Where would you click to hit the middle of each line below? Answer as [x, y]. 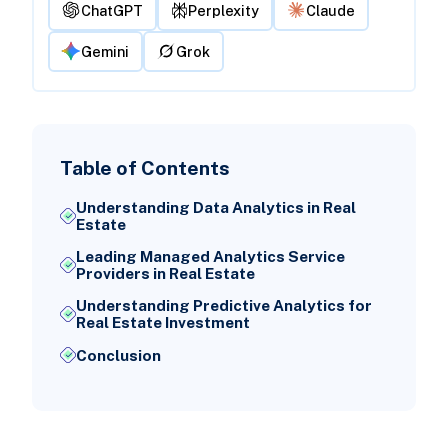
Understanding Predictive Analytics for [223, 306]
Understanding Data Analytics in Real [215, 208]
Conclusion [118, 355]
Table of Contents [144, 168]
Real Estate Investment [162, 323]
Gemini [105, 51]
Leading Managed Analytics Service [210, 257]
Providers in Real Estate [165, 274]
